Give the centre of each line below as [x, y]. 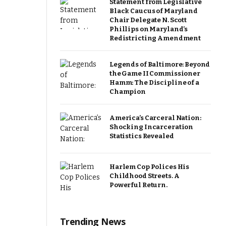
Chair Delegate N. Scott [148, 20]
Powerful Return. [138, 185]
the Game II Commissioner [155, 73]
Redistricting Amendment [155, 38]
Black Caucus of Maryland [154, 11]
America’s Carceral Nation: [155, 118]
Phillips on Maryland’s [149, 29]
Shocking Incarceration [152, 127]
